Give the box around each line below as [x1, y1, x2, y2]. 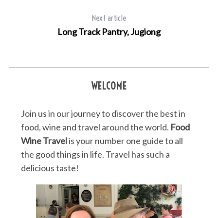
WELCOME [91, 79, 127, 92]
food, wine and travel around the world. [20, 121, 170, 132]
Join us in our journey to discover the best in [20, 108, 185, 119]
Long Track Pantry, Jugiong [57, 26, 161, 37]
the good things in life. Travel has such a [20, 148, 170, 160]
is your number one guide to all [67, 135, 183, 146]
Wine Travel [20, 135, 67, 146]
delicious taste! [20, 162, 79, 173]
